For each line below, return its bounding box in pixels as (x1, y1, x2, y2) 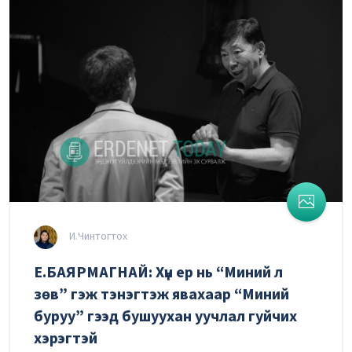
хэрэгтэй (34, 327, 97, 350)
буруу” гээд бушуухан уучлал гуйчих (34, 305, 297, 328)
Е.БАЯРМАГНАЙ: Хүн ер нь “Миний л (34, 261, 283, 284)
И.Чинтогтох (67, 228, 127, 244)
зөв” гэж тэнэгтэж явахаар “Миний (34, 283, 289, 306)
